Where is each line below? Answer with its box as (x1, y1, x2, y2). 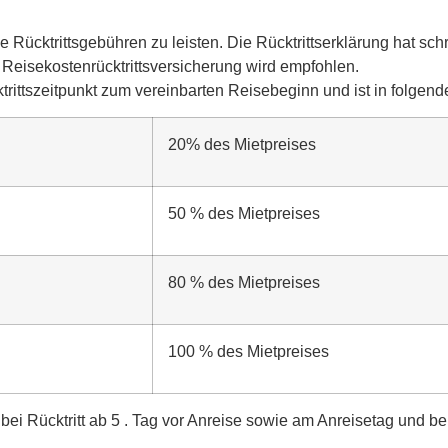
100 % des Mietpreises (168, 343, 329, 361)
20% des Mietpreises (168, 136, 316, 154)
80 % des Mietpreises (168, 274, 320, 292)
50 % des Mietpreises (168, 205, 320, 223)
